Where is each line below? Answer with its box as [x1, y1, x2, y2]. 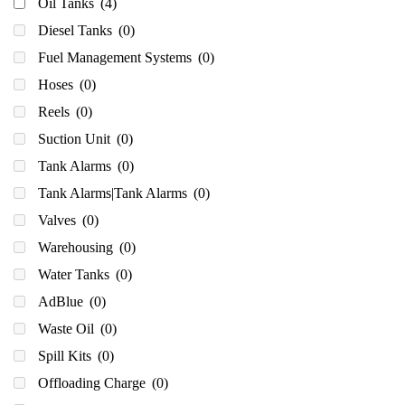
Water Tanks [38, 266, 113, 282]
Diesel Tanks [38, 22, 116, 38]
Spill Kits [38, 347, 95, 363]
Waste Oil [38, 320, 98, 336]
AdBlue [38, 293, 87, 309]
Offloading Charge [38, 374, 149, 391]
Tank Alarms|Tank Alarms [38, 184, 191, 201]
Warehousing [38, 239, 117, 255]
